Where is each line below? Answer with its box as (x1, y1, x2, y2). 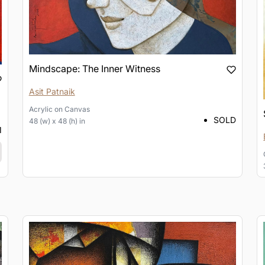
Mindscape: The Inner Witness (28, 62, 160, 75)
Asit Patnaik (28, 86, 75, 96)
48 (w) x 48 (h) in (28, 116, 85, 125)
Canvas (64, 104, 90, 114)
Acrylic (28, 104, 53, 114)
